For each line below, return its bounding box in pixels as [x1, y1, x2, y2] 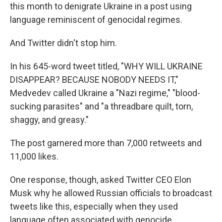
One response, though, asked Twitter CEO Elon [10, 174, 191, 185]
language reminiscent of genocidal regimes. [10, 14, 182, 25]
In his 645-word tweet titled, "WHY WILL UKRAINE [10, 61, 203, 71]
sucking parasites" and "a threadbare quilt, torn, [10, 101, 193, 111]
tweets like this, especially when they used [10, 201, 178, 212]
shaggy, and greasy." [10, 114, 89, 125]
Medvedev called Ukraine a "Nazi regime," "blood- [10, 88, 200, 98]
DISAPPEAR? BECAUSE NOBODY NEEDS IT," [10, 74, 178, 85]
